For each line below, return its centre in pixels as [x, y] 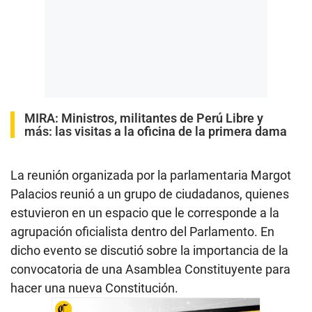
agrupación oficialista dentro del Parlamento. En [142, 232]
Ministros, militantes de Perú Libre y [162, 118]
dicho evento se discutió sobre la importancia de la [149, 251]
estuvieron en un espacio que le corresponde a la [145, 213]
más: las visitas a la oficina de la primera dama [156, 132]
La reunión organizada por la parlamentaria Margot [151, 175]
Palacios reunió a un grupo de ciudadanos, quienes [150, 194]
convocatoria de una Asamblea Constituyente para [150, 270]
